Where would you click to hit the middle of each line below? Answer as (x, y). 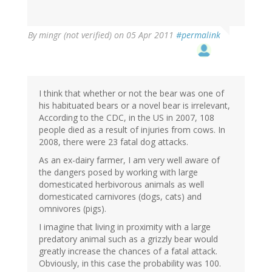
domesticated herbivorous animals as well (121, 185)
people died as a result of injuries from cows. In (132, 130)
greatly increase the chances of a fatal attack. (128, 251)
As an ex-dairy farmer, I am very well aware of (129, 160)
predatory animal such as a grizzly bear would (128, 239)
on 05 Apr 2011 (144, 35)
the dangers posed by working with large (118, 172)
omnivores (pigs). (73, 209)
